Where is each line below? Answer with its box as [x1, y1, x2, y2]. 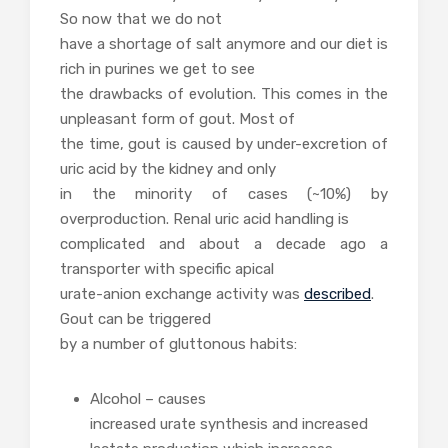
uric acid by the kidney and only [60, 159, 276, 178]
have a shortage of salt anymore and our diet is [60, 34, 388, 53]
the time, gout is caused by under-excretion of [60, 134, 388, 153]
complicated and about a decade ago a [60, 234, 388, 253]
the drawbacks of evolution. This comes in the [60, 84, 388, 103]
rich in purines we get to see [60, 59, 255, 78]
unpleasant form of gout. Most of [60, 109, 295, 128]
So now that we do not [60, 9, 222, 28]
